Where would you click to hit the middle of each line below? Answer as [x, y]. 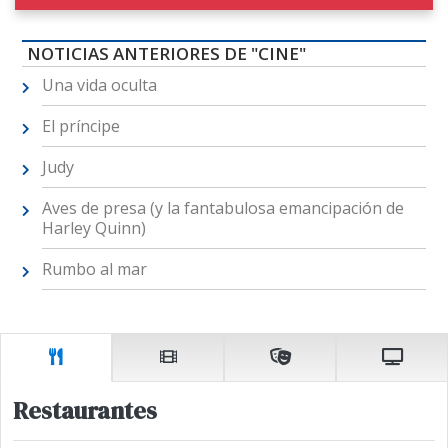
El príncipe [80, 126]
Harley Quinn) [93, 228]
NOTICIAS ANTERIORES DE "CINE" [166, 54]
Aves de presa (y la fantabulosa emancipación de [222, 208]
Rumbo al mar [94, 269]
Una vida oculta [99, 85]
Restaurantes [85, 410]
